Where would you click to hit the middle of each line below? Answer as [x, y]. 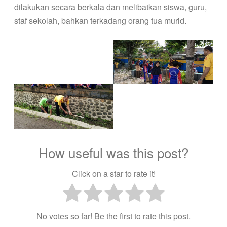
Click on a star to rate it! [113, 174]
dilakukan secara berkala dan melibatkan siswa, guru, [110, 7]
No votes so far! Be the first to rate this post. [113, 216]
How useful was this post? [113, 152]
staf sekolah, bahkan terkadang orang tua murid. [100, 21]
